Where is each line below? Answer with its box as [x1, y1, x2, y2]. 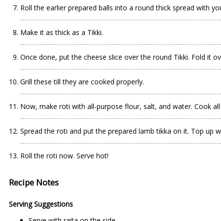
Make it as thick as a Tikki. [20, 28, 103, 37]
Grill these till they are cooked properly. [20, 77, 144, 86]
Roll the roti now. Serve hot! [20, 151, 109, 160]
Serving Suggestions [9, 199, 73, 209]
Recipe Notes [9, 177, 59, 188]
